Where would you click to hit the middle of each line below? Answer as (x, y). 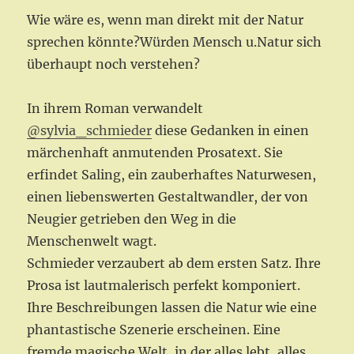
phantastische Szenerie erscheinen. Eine (154, 330)
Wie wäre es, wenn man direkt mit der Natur (166, 20)
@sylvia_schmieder (90, 131)
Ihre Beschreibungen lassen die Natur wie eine (172, 308)
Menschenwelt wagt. (92, 241)
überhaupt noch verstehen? (114, 64)
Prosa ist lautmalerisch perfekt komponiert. (164, 286)
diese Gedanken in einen (231, 131)
